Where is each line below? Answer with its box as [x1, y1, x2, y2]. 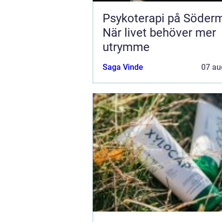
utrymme [103, 40, 150, 54]
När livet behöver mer [103, 25, 216, 40]
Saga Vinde [103, 62, 143, 72]
